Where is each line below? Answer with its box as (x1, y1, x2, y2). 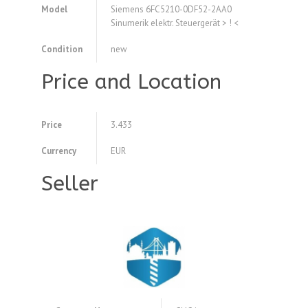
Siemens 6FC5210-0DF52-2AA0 (111, 3, 232, 16)
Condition (41, 43, 82, 56)
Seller (41, 171, 98, 197)
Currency (41, 145, 76, 157)
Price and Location (41, 69, 221, 95)
